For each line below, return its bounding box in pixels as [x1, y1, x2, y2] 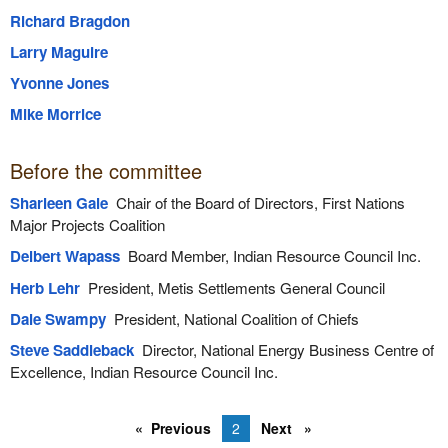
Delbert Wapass [9, 245, 120, 268]
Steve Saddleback [9, 338, 134, 361]
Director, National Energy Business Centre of [133, 338, 434, 360]
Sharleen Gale [9, 192, 108, 215]
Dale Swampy [9, 307, 106, 330]
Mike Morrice [9, 102, 101, 125]
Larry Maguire [9, 40, 108, 63]
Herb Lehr [9, 276, 80, 299]
